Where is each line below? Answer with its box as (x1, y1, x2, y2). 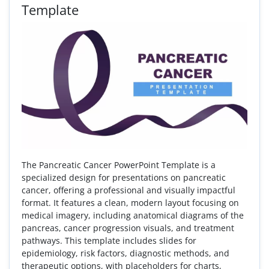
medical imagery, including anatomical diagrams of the (22, 210, 244, 222)
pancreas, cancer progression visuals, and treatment (22, 222, 234, 234)
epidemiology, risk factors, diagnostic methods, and (22, 247, 229, 259)
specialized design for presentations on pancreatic (22, 172, 226, 184)
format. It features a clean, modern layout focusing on (22, 197, 239, 209)
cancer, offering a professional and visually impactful (22, 184, 235, 196)
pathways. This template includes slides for (22, 235, 196, 247)
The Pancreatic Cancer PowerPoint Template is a (22, 159, 216, 171)
